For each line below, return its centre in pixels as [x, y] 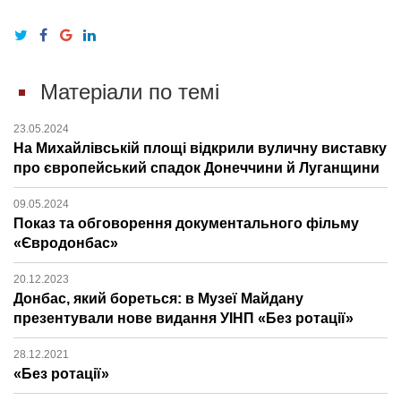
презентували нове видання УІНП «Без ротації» [183, 318]
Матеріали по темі [130, 91]
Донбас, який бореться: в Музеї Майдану [158, 298]
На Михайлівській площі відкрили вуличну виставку [200, 148]
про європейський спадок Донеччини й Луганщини [196, 167]
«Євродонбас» [66, 243]
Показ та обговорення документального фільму [186, 223]
